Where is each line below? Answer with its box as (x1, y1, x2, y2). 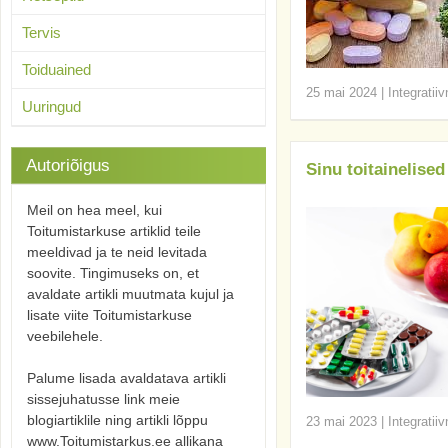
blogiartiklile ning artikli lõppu (27, 412, 208, 428)
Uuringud (22, 98, 81, 115)
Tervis (22, 24, 61, 41)
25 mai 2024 (306, 85, 377, 100)
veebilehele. (27, 328, 103, 344)
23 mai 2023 (306, 414, 377, 429)
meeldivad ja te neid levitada (27, 244, 207, 260)
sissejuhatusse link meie (27, 391, 180, 407)
